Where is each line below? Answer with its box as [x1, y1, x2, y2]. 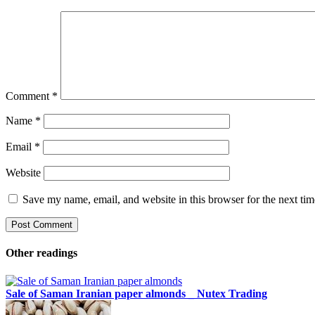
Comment [6, 90, 52, 103]
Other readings [6, 247, 77, 259]
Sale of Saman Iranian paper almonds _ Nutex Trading [6, 287, 267, 300]
